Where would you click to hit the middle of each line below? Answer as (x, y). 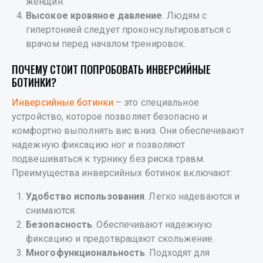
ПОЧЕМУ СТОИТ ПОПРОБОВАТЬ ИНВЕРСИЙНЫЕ (111, 70)
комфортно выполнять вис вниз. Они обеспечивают (128, 131)
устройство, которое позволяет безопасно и (110, 117)
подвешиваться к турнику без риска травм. (108, 159)
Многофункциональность (86, 253)
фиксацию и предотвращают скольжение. (120, 239)
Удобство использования (85, 197)
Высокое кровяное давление (94, 16)
